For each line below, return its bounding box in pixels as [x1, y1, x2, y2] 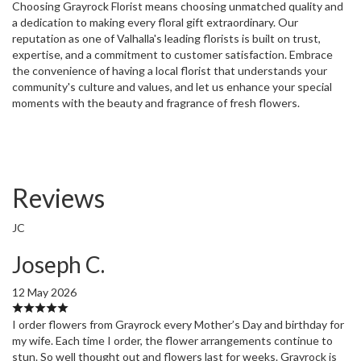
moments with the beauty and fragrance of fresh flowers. [12, 95, 300, 110]
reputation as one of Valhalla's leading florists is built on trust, [12, 31, 321, 45]
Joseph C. [12, 250, 105, 278]
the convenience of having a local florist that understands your [12, 63, 327, 77]
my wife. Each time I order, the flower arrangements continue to [12, 333, 333, 347]
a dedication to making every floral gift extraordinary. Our [12, 15, 298, 29]
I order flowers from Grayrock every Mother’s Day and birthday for [12, 317, 344, 331]
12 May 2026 [12, 284, 77, 299]
